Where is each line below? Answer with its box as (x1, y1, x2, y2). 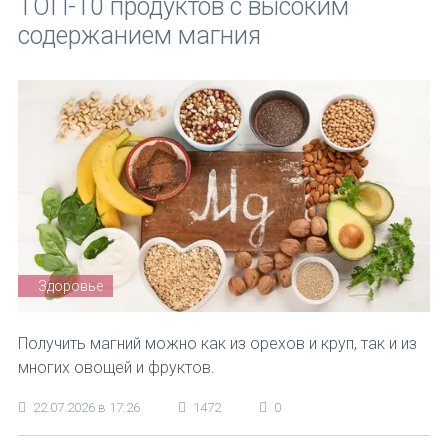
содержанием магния (18, 21, 261, 50)
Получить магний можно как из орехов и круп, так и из (18, 333, 417, 353)
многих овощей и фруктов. (18, 357, 215, 377)
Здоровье (38, 277, 103, 294)
